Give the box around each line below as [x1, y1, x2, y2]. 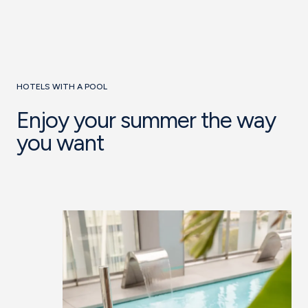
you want [16, 129, 104, 157]
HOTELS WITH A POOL [16, 81, 107, 92]
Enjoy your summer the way [16, 107, 276, 134]
